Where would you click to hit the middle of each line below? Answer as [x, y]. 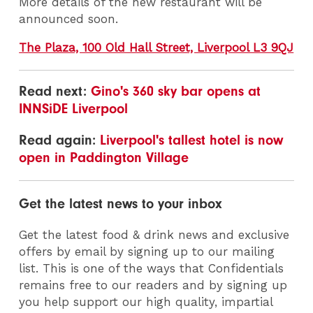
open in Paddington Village [104, 157]
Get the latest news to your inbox [121, 203]
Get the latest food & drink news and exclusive [154, 234]
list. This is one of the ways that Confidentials [152, 268]
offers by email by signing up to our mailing [147, 251]
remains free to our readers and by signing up [153, 285]
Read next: [55, 91]
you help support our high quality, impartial [146, 301]
